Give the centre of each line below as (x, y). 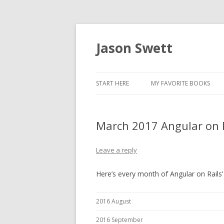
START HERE (112, 83)
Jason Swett (134, 48)
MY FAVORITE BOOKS (180, 83)
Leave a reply (116, 150)
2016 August (113, 201)
